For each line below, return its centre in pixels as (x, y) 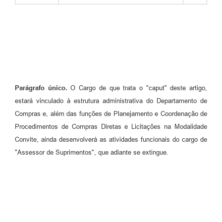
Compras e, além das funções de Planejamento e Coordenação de (111, 114)
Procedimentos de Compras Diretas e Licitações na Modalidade (111, 127)
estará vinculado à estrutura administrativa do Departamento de (111, 101)
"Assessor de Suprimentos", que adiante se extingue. (92, 153)
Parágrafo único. (43, 88)
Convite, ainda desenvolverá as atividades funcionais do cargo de (111, 140)
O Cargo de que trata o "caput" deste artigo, (139, 88)
